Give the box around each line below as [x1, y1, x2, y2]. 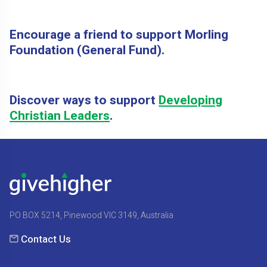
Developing [159, 91, 223, 110]
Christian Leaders [10, 107, 110, 126]
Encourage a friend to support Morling [10, 25, 229, 44]
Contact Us [21, 231, 72, 247]
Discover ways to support [10, 91, 159, 110]
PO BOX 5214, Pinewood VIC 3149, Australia [10, 209, 174, 222]
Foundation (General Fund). [10, 41, 165, 60]
